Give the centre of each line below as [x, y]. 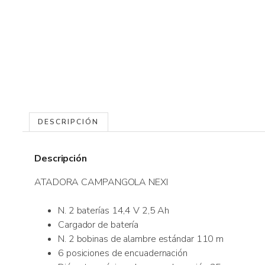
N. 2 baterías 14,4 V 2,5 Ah [114, 210]
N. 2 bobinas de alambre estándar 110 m [141, 239]
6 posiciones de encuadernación [123, 253]
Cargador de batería [98, 224]
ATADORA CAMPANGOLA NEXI [101, 182]
